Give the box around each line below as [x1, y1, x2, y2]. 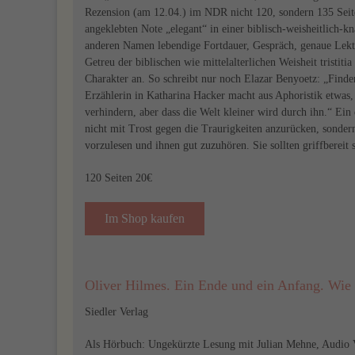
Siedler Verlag [85, 306, 148, 318]
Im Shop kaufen [105, 212, 185, 225]
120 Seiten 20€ [85, 172, 152, 184]
